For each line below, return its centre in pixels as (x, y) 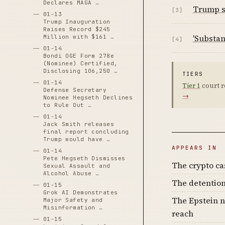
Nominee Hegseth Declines (88, 97)
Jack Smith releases (79, 124)
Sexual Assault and (77, 166)
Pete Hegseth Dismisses (84, 158)
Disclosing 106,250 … (80, 71)
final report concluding (86, 132)
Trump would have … (77, 139)
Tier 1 (191, 86)
